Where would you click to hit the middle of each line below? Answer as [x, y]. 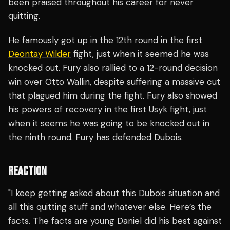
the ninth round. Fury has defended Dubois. [98, 137]
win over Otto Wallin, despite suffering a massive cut [114, 82]
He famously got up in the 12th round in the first [105, 40]
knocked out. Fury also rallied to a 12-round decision [113, 68]
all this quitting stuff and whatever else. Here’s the [110, 207]
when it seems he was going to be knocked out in [109, 123]
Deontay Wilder [40, 54]
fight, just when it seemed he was [140, 54]
